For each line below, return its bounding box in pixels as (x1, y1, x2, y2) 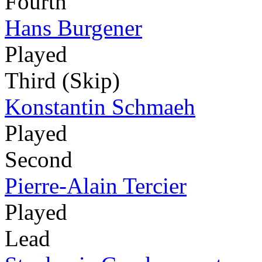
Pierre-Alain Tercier (5, 173, 187, 198)
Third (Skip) (5, 67, 120, 93)
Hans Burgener (5, 15, 142, 40)
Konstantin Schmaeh (5, 94, 195, 119)
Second (5, 146, 73, 172)
